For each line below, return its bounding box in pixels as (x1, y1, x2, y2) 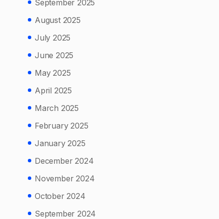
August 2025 (35, 15, 81, 25)
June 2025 (35, 50, 74, 60)
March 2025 (35, 103, 79, 113)
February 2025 (35, 120, 88, 131)
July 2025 (35, 32, 71, 43)
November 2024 (35, 173, 95, 183)
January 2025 (35, 138, 86, 148)
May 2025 (35, 67, 71, 78)
